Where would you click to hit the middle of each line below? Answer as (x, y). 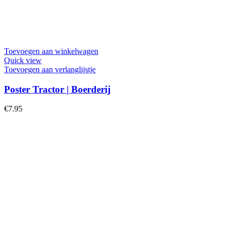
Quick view (23, 60)
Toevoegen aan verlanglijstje (50, 69)
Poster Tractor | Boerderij (57, 89)
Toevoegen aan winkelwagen (51, 51)
